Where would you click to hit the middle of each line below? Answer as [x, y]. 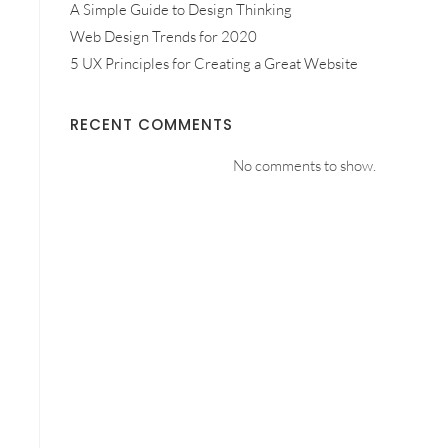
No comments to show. [304, 165]
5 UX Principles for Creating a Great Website [214, 63]
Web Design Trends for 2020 [163, 36]
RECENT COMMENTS [151, 124]
